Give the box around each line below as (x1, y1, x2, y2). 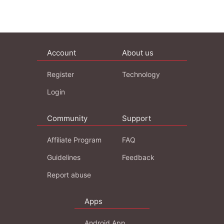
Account (47, 47, 76, 57)
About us (122, 47, 153, 57)
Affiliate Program (47, 135, 101, 144)
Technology (122, 69, 160, 78)
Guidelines (47, 152, 80, 161)
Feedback (122, 152, 154, 161)
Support (122, 113, 151, 123)
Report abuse (47, 170, 91, 179)
